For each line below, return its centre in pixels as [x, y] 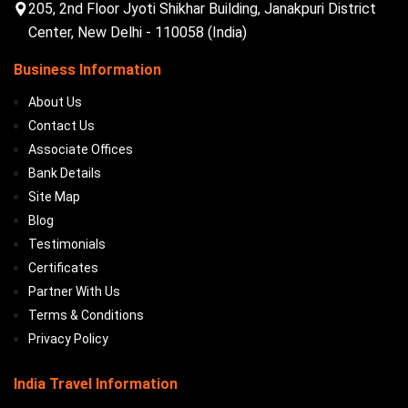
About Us [55, 102]
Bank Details [65, 173]
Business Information [87, 70]
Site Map [54, 197]
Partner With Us [74, 291]
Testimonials [67, 244]
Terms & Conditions [86, 315]
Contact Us [61, 126]
